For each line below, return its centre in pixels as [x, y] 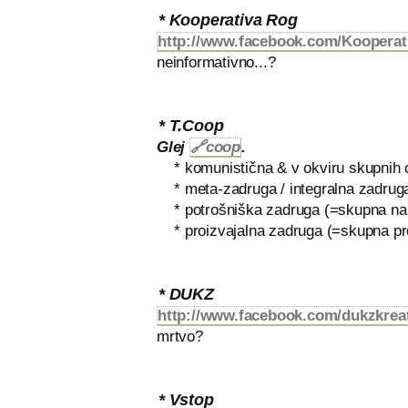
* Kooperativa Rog [228, 20]
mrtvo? [180, 337]
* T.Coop [191, 125]
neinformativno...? [216, 62]
